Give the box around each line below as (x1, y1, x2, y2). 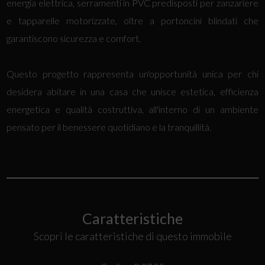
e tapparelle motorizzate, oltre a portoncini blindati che (7, 15, 258, 26)
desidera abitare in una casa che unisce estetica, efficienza (7, 86, 258, 97)
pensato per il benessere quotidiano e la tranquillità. (7, 121, 212, 132)
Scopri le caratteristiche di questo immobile (33, 230, 232, 243)
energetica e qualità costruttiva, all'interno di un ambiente (7, 104, 258, 115)
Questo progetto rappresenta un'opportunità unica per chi (7, 68, 258, 79)
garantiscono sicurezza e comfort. (7, 33, 141, 44)
